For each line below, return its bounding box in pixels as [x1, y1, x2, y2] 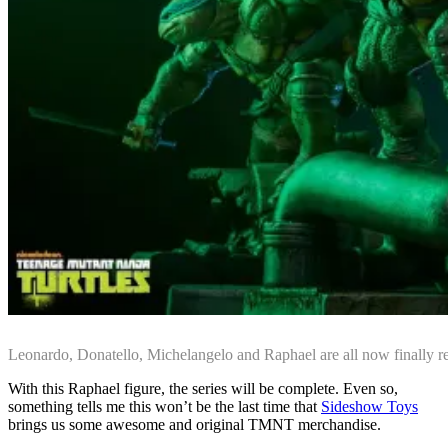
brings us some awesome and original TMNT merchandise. [8, 415, 381, 433]
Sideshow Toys [321, 397, 418, 415]
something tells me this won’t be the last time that [8, 397, 321, 415]
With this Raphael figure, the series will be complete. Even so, [8, 379, 398, 397]
